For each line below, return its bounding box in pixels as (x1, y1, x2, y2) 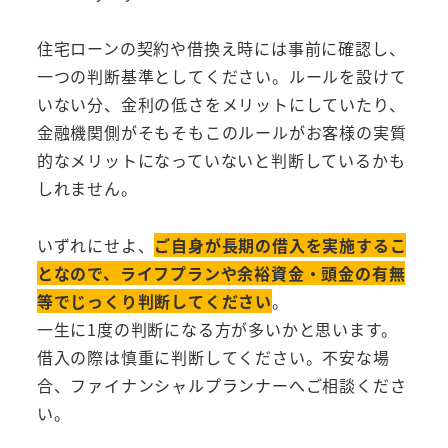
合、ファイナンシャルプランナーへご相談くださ (36, 373, 407, 398)
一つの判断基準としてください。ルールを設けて (36, 64, 407, 89)
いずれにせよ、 (36, 233, 155, 258)
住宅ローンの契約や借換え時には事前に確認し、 (36, 36, 406, 61)
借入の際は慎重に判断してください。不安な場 (36, 345, 390, 370)
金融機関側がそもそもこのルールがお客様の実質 (36, 120, 407, 145)
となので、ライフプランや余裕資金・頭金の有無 (36, 261, 406, 286)
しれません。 (36, 176, 138, 201)
